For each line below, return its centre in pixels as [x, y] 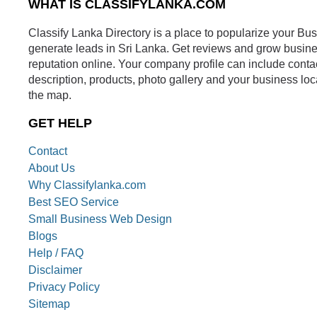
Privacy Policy [64, 287]
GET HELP [60, 123]
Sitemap [49, 304]
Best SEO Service [74, 202]
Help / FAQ [56, 253]
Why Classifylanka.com [87, 185]
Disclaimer [55, 270]
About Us [52, 168]
